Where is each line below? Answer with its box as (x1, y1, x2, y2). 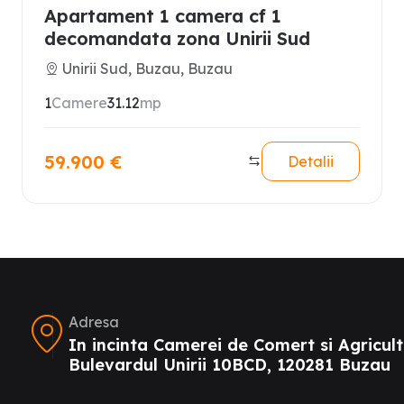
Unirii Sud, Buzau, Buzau (62, 60, 233, 78)
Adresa (69, 313, 119, 331)
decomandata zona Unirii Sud (44, 27, 310, 50)
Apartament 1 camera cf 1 (44, 5, 281, 27)
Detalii (288, 152, 334, 170)
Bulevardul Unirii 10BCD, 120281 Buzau (69, 354, 390, 375)
